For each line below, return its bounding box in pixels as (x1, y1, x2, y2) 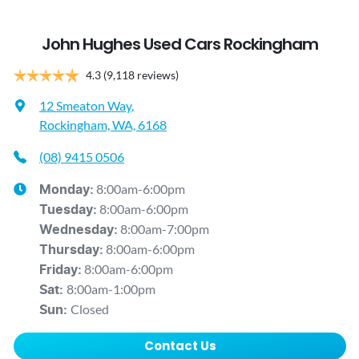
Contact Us (143, 337, 216, 355)
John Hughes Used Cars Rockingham (42, 33, 318, 56)
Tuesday (39, 204, 93, 217)
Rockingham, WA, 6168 (39, 117, 167, 133)
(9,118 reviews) (103, 68, 179, 83)
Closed (71, 301, 109, 317)
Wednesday (39, 224, 114, 237)
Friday (39, 264, 78, 277)
